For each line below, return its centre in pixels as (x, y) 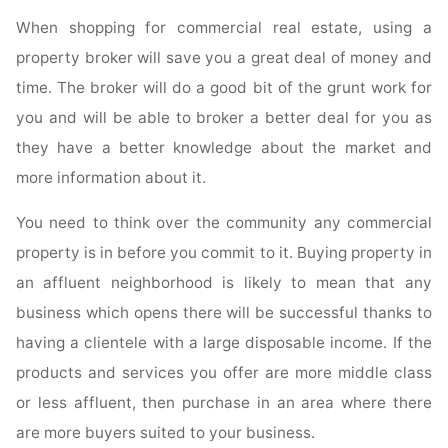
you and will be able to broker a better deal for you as (224, 117)
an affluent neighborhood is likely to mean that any (224, 283)
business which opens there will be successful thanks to (224, 313)
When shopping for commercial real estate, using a (224, 27)
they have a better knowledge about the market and (224, 147)
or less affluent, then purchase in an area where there (224, 403)
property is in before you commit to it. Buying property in (224, 253)
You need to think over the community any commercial (224, 223)
